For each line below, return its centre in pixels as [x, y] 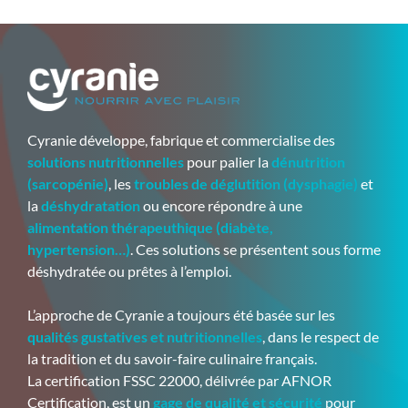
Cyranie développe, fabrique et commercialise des [181, 140]
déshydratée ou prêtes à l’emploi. [129, 271]
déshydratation [91, 206]
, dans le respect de [321, 337]
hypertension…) [79, 250]
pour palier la [228, 162]
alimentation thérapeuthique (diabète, [150, 228]
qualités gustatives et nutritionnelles [145, 337]
